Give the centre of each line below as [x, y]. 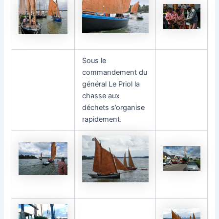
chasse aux [101, 96]
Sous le [94, 61]
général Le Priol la [111, 84]
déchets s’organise [114, 108]
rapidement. [102, 120]
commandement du [115, 73]
